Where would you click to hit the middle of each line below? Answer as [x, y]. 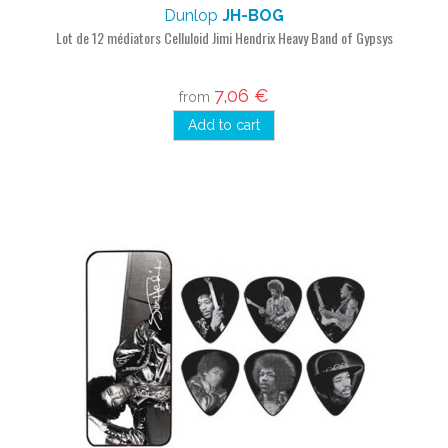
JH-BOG [253, 15]
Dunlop [193, 15]
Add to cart [224, 125]
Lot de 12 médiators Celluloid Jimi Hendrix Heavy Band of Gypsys [224, 37]
